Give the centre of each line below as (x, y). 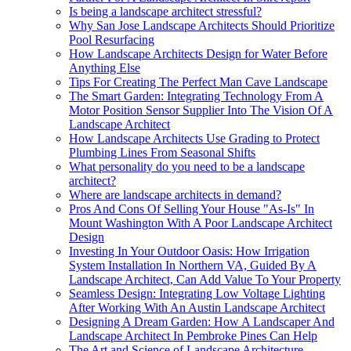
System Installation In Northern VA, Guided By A (193, 265)
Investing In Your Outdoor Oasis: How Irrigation (189, 251)
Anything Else (105, 67)
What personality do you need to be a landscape (187, 166)
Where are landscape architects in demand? (175, 194)
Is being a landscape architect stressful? (165, 11)
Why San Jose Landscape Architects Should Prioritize (202, 25)
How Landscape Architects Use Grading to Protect (194, 138)
